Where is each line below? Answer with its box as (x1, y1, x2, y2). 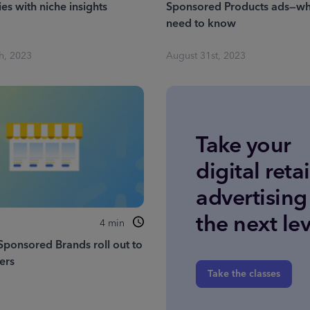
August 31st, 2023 (165, 48, 246, 64)
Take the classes (208, 266, 281, 282)
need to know (165, 14, 236, 33)
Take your (196, 127, 291, 165)
